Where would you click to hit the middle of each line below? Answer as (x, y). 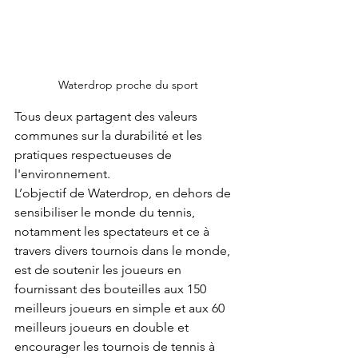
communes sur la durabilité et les (110, 135)
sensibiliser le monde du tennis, (106, 212)
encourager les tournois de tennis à (116, 346)
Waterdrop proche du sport (128, 84)
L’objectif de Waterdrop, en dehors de (124, 193)
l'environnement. (62, 173)
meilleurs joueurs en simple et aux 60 (121, 308)
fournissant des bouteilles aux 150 (112, 288)
